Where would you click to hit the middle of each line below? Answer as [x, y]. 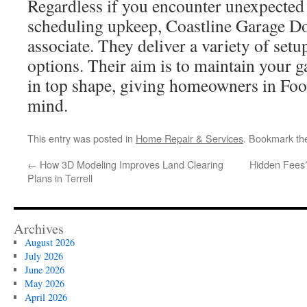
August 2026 [49, 242]
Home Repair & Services [189, 138]
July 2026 [44, 256]
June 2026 [44, 270]
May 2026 [44, 283]
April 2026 [46, 297]
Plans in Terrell [60, 178]
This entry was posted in [82, 138]
